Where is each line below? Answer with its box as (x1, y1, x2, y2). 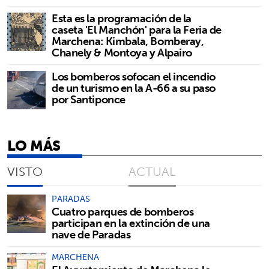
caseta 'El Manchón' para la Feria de (52, 20, 222, 39)
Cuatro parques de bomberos (52, 202, 194, 221)
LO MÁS (7, 132, 61, 158)
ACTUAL (128, 160, 176, 182)
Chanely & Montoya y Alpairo (52, 43, 192, 62)
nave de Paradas (52, 225, 131, 244)
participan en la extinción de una (52, 213, 211, 232)
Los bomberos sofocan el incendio (52, 67, 216, 86)
